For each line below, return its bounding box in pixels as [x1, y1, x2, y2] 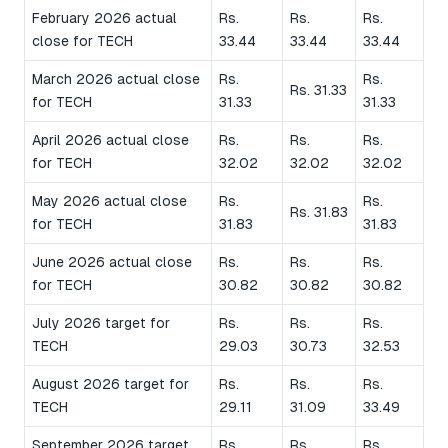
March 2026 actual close [32, 71, 200, 88]
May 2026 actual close [32, 193, 187, 210]
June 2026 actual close [32, 254, 192, 271]
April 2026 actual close [32, 132, 189, 149]
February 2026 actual [32, 10, 177, 27]
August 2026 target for [32, 376, 189, 393]
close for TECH [32, 33, 133, 50]
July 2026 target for [32, 315, 170, 332]
